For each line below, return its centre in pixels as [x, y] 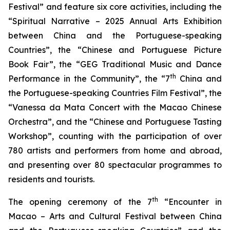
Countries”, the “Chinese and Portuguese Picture [115, 50]
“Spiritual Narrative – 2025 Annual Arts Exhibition [115, 21]
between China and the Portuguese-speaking [115, 35]
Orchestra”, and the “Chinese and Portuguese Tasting [115, 122]
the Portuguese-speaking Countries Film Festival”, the [115, 93]
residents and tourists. [51, 179]
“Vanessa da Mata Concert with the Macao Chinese [115, 107]
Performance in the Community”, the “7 [89, 79]
